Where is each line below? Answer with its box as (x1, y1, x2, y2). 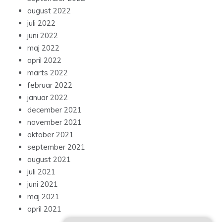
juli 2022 (27, 18, 55, 28)
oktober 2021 (27, 130, 74, 140)
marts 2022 (27, 68, 68, 78)
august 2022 (27, 6, 71, 16)
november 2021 (27, 117, 82, 127)
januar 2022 (27, 93, 68, 103)
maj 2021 (27, 192, 59, 202)
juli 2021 (27, 167, 55, 177)
